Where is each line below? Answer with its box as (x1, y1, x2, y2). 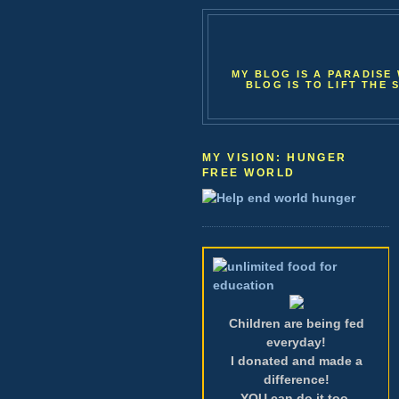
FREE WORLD (202, 166, 296, 179)
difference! (263, 371, 330, 387)
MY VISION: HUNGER (202, 151, 347, 164)
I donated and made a (230, 353, 362, 368)
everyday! (266, 334, 326, 349)
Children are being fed (228, 315, 364, 330)
